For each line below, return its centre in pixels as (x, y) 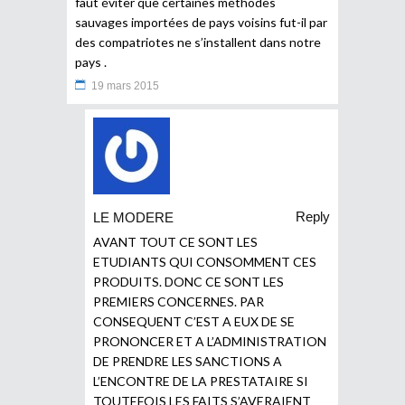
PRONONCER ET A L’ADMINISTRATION (210, 341)
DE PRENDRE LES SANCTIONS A (188, 361)
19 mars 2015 (125, 85)
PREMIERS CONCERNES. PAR (179, 301)
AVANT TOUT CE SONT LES (175, 241)
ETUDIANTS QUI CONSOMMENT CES (205, 261)
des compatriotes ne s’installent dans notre (198, 42)
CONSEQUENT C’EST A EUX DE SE (194, 321)
